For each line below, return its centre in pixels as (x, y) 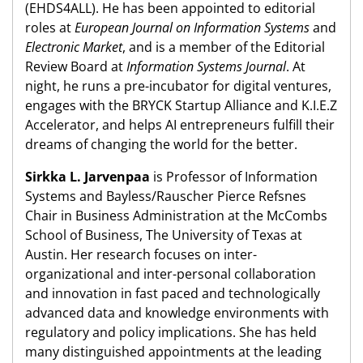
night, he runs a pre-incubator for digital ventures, (178, 86)
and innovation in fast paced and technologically (173, 294)
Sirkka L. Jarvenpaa (88, 177)
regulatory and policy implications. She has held (171, 333)
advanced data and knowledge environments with (177, 313)
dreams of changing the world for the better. (161, 145)
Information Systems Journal (206, 67)
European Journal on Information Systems (192, 28)
